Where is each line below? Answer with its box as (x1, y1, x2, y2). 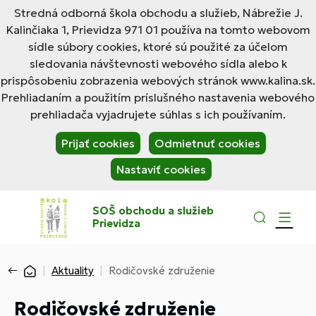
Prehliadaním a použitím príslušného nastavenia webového (1, 90, 315, 104)
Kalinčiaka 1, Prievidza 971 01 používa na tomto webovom (6, 23, 310, 37)
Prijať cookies (61, 136, 135, 150)
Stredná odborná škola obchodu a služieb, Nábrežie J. (13, 6, 303, 20)
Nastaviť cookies (116, 162, 206, 176)
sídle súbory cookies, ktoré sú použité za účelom (28, 39, 288, 54)
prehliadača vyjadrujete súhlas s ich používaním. (30, 107, 286, 121)
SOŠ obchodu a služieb (92, 204, 214, 217)
